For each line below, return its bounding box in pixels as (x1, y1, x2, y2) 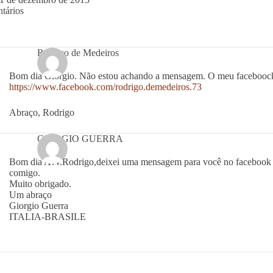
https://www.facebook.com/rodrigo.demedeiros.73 (9, 81, 202, 92)
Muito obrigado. (9, 178, 71, 189)
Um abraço (9, 189, 52, 200)
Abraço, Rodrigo (9, 107, 74, 118)
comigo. (9, 167, 40, 178)
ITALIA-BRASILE (9, 211, 86, 222)
